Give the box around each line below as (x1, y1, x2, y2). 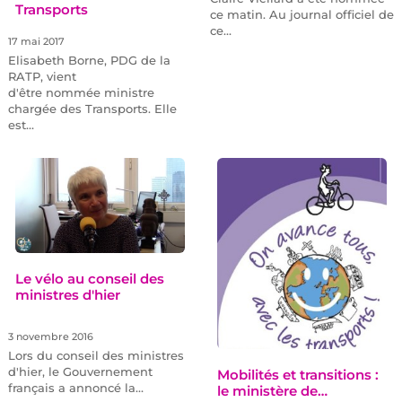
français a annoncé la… (7, 380, 144, 395)
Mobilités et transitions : (216, 366, 379, 384)
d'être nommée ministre (7, 85, 154, 100)
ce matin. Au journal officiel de (209, 6, 394, 22)
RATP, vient (7, 69, 76, 84)
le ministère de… (216, 382, 328, 400)
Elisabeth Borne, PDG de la (7, 53, 170, 68)
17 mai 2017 (7, 36, 65, 48)
